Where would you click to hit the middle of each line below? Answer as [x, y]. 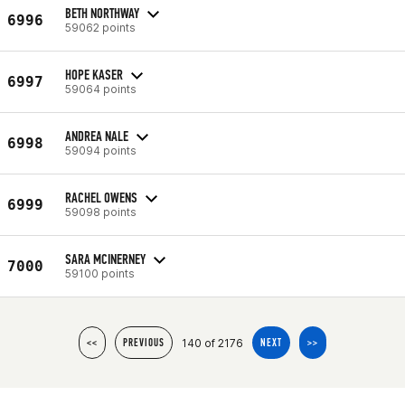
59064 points [101, 89]
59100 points [100, 273]
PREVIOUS [144, 343]
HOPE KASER [94, 74]
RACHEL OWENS [101, 197]
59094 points [101, 150]
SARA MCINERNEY [105, 259]
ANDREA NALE [97, 136]
